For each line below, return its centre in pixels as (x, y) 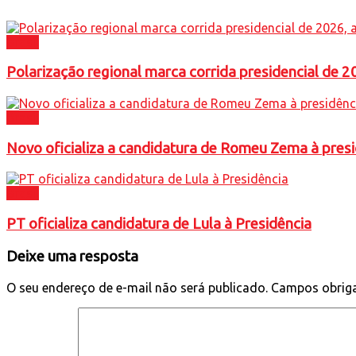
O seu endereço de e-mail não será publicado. (137, 287)
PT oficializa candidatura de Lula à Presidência (159, 224)
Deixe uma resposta (72, 256)
